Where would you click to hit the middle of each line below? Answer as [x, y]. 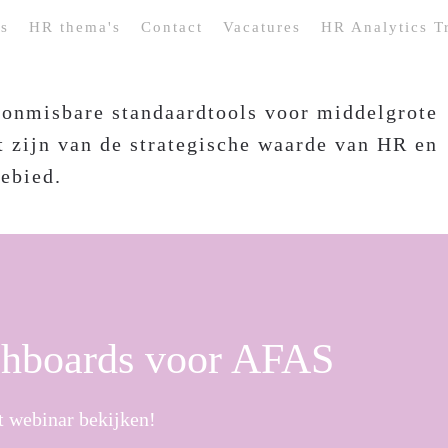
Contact [172, 27]
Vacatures [262, 27]
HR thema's [75, 27]
